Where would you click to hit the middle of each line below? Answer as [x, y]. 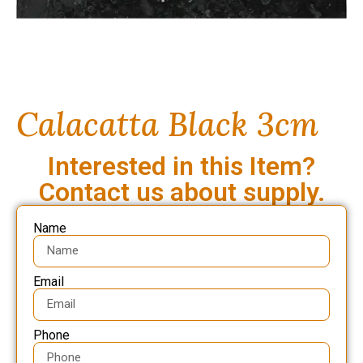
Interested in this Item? [181, 166]
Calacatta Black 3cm [167, 125]
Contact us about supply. [181, 192]
